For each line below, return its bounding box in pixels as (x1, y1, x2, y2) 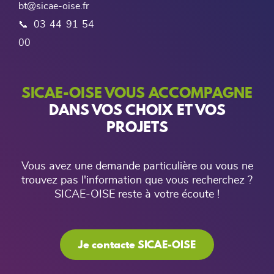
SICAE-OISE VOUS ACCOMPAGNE (21, 82, 253, 103)
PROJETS (106, 116, 168, 138)
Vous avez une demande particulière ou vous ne (21, 161, 253, 172)
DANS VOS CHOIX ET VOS (48, 99, 226, 120)
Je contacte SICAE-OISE (78, 237, 196, 253)
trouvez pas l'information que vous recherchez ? (21, 175, 253, 187)
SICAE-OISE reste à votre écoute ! (54, 189, 220, 201)
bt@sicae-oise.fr (18, 1, 89, 12)
